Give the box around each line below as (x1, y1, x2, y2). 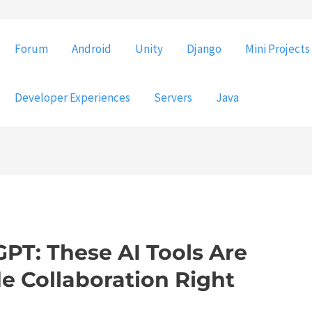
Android (72, 41, 111, 56)
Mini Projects (245, 41, 310, 56)
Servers (154, 90, 192, 105)
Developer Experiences (15, 90, 130, 105)
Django (187, 41, 221, 56)
